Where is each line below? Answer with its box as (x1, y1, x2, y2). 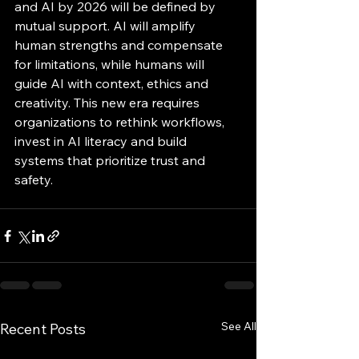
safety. (14, 171, 53, 188)
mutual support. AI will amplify (14, 18, 199, 34)
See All (221, 319, 256, 333)
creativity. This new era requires (14, 95, 203, 111)
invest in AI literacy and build (14, 133, 190, 149)
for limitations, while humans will (14, 56, 208, 72)
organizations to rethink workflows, (14, 114, 228, 130)
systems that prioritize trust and (14, 152, 208, 168)
